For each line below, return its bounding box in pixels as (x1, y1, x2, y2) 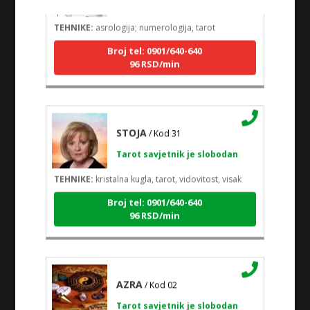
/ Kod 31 (148, 122, 181, 135)
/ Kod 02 (144, 274, 177, 286)
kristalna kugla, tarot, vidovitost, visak (93, 168, 241, 181)
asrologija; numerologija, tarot (93, 17, 215, 29)
